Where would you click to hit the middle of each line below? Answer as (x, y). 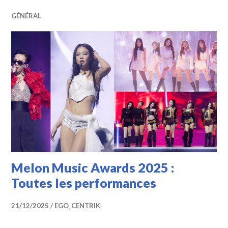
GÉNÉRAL (26, 16)
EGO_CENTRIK (78, 206)
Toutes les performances (84, 183)
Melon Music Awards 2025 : (93, 168)
